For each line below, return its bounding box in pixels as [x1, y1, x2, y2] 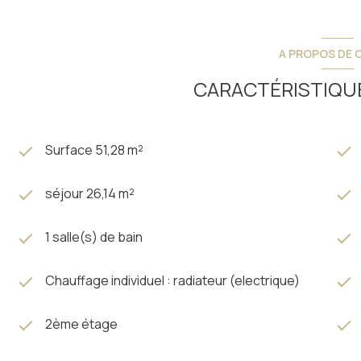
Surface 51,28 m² [45, 140, 143, 159]
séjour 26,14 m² [45, 184, 135, 202]
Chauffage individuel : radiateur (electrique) [45, 271, 300, 289]
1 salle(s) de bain [45, 227, 143, 246]
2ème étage [45, 314, 118, 333]
